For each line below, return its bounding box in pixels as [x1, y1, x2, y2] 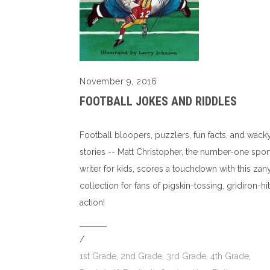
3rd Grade [166, 251, 206, 261]
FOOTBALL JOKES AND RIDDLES [80, 93, 237, 108]
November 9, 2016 [80, 76, 157, 86]
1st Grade [80, 251, 116, 261]
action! [80, 197, 105, 207]
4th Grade [210, 251, 249, 261]
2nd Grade [121, 251, 162, 261]
